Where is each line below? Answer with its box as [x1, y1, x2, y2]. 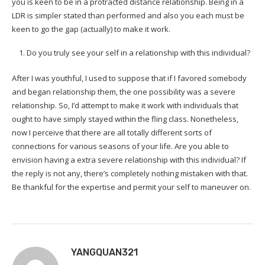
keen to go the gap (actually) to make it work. [12, 24, 170, 35]
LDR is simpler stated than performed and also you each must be [12, 10, 244, 21]
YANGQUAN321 [71, 247, 138, 258]
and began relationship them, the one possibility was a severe [12, 86, 235, 98]
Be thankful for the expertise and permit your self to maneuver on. [12, 182, 251, 193]
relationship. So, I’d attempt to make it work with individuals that [12, 100, 238, 111]
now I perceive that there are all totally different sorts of [12, 127, 212, 138]
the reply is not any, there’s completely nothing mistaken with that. [12, 168, 248, 179]
